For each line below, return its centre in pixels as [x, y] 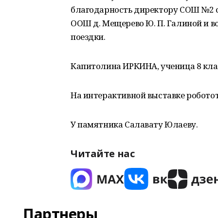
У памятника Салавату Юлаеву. [134, 124]
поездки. [88, 37]
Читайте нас [103, 154]
